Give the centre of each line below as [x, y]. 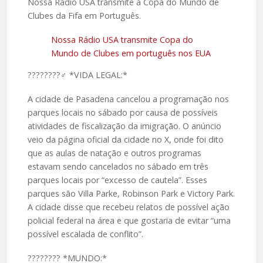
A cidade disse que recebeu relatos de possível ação [128, 207]
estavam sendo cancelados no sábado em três [118, 167]
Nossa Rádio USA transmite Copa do [122, 40]
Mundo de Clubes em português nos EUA [131, 53]
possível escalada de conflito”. [85, 234]
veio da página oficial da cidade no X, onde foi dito [125, 140]
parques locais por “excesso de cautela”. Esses [117, 180]
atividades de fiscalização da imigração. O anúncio [124, 126]
